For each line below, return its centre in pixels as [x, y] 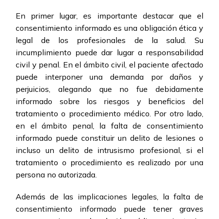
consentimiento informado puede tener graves [109, 209]
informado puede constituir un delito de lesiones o [109, 138]
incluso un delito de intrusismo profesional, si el [109, 150]
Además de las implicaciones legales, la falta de [109, 197]
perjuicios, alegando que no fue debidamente [109, 89]
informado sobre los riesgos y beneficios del [109, 101]
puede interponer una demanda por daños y [109, 77]
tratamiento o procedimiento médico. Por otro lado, [109, 114]
